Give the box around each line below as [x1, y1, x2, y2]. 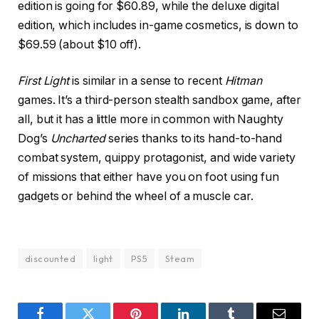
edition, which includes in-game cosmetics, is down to [18, 18, 298, 32]
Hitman [224, 74, 263, 88]
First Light [18, 74, 70, 88]
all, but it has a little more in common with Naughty [18, 113, 283, 127]
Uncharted [50, 132, 105, 146]
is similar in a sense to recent [69, 74, 225, 88]
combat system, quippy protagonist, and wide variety [18, 151, 296, 165]
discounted [25, 253, 75, 265]
